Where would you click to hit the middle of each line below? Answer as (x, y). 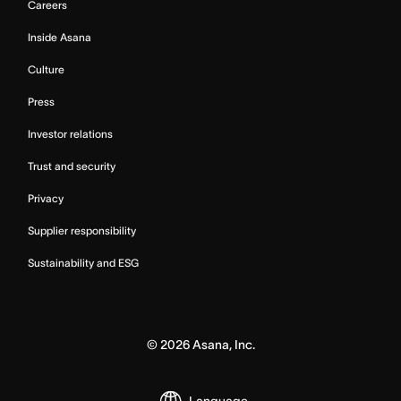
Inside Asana (60, 37)
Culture (46, 69)
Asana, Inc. (222, 345)
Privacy (46, 198)
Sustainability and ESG (83, 263)
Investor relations (70, 134)
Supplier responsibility (82, 230)
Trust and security (72, 166)
